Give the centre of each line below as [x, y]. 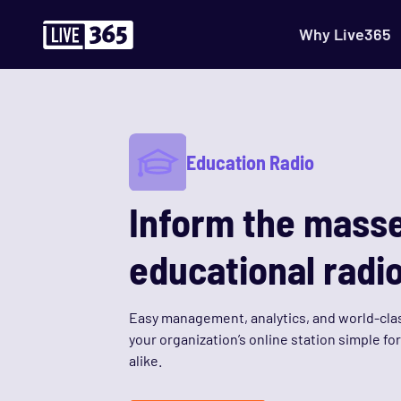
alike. [145, 360]
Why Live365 [345, 34]
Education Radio [250, 162]
